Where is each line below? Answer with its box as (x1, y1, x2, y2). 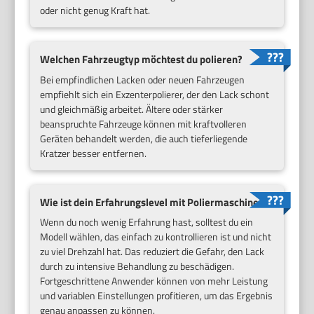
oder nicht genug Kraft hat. (40, 3, 151, 18)
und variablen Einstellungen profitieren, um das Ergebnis (40, 288, 273, 303)
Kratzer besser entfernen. (40, 145, 147, 161)
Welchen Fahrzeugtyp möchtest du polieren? (40, 51, 243, 67)
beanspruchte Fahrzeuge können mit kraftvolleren (40, 116, 247, 131)
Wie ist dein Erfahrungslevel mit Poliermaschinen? (40, 193, 270, 210)
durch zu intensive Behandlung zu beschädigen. (40, 259, 235, 274)
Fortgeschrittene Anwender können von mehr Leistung (40, 273, 268, 289)
